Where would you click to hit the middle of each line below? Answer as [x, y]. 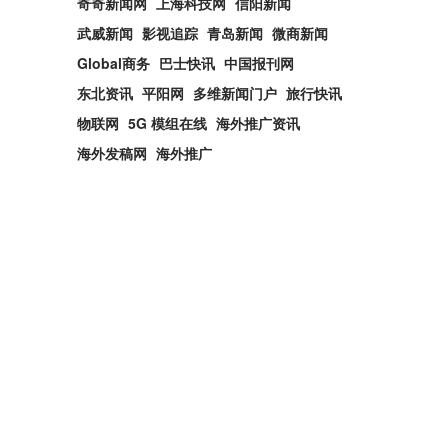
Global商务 [113, 63]
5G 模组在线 [167, 123]
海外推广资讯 [258, 123]
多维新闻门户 [235, 93]
